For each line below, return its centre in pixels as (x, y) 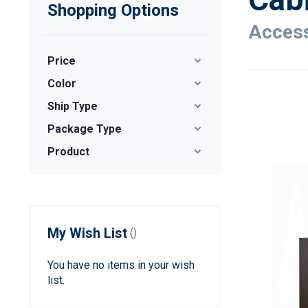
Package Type (85, 129)
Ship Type (73, 107)
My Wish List (87, 233)
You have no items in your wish (121, 265)
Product (68, 152)
